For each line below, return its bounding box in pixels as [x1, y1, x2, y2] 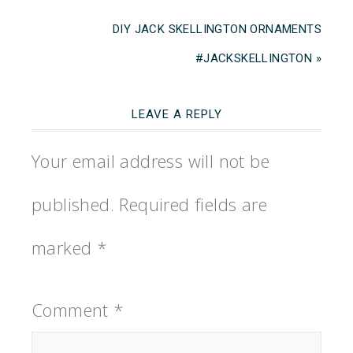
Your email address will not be [32, 148, 269, 173]
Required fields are [119, 191, 268, 216]
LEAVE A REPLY [131, 106, 222, 121]
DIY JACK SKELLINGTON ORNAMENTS [113, 21, 321, 36]
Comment [32, 297, 114, 321]
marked [32, 235, 97, 259]
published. [32, 191, 115, 216]
